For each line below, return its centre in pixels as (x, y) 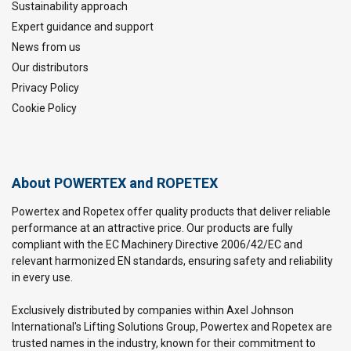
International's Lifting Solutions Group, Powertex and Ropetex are (172, 327)
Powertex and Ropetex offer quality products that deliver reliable (171, 212)
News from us (46, 47)
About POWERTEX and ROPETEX (115, 183)
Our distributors (50, 67)
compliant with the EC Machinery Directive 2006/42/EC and (157, 244)
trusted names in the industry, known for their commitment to (164, 343)
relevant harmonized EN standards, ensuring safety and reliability (172, 261)
